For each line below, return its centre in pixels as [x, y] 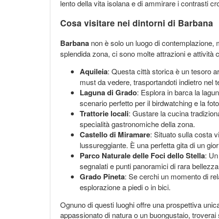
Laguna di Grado [108, 92]
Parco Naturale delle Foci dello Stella [142, 155]
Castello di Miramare [115, 134]
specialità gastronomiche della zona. [137, 124]
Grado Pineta [102, 176]
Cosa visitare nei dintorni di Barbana [137, 23]
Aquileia [94, 71]
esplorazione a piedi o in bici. [125, 187]
